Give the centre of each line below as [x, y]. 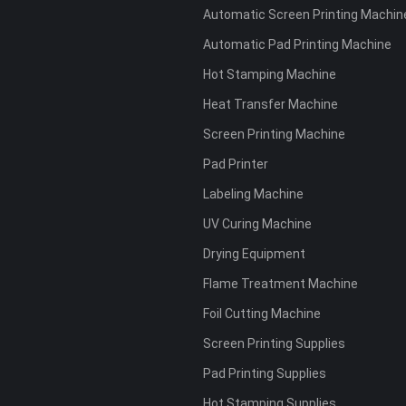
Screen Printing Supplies [274, 344]
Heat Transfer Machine [271, 105]
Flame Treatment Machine [280, 284]
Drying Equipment [254, 254]
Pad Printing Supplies [265, 374]
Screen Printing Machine [274, 135]
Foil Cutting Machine [262, 314]
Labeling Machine [253, 194]
